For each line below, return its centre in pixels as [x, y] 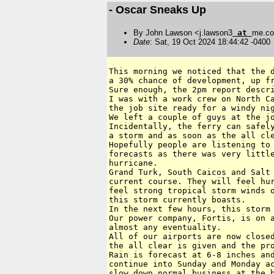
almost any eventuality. [165, 228]
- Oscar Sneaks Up [157, 9]
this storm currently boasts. [177, 200]
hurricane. [133, 163]
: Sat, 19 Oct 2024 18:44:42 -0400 [210, 42]
